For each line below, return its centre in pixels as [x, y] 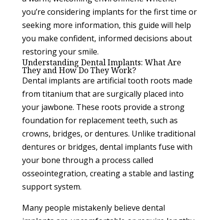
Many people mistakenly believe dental [93, 208]
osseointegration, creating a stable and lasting [108, 174]
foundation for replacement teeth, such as [100, 121]
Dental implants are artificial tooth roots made [107, 81]
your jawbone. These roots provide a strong [103, 107]
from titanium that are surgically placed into [103, 94]
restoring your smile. [60, 52]
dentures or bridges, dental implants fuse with [107, 147]
